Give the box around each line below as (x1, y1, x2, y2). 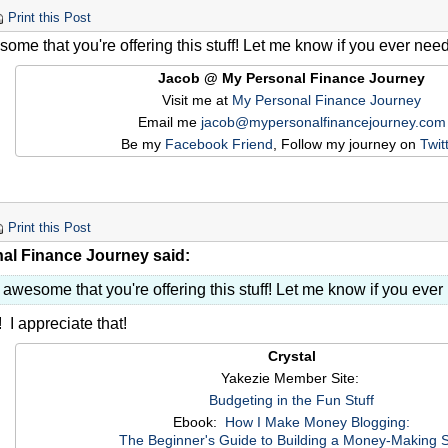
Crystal (267, 348, 316, 365)
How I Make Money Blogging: (225, 414, 410, 431)
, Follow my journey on (273, 136, 420, 153)
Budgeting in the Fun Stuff (209, 392, 374, 409)
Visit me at (162, 92, 232, 109)
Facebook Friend (165, 136, 273, 153)
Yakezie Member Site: (220, 370, 363, 387)
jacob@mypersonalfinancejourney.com (200, 114, 446, 131)
